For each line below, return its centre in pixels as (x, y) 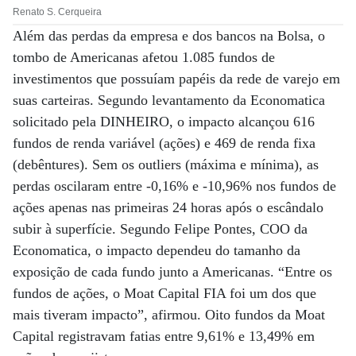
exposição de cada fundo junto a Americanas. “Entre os (172, 272)
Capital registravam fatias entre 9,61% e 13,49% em (164, 336)
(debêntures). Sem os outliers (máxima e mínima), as (166, 164)
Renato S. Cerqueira (57, 12)
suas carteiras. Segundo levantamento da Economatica (169, 100)
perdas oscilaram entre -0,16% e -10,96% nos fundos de (174, 186)
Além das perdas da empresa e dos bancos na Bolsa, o (169, 36)
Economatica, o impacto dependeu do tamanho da (157, 250)
